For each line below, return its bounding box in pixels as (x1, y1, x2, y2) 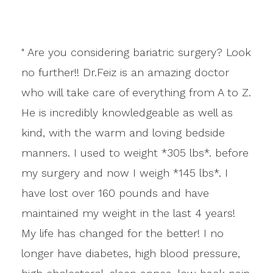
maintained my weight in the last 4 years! (21, 206, 235, 219)
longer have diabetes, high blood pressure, (21, 246, 240, 260)
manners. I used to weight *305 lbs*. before (21, 146, 249, 159)
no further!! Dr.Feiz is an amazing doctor (21, 65, 229, 79)
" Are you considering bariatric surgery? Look (21, 45, 251, 58)
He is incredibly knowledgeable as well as (21, 105, 233, 119)
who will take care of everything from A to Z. (21, 85, 251, 99)
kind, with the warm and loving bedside (21, 126, 225, 139)
